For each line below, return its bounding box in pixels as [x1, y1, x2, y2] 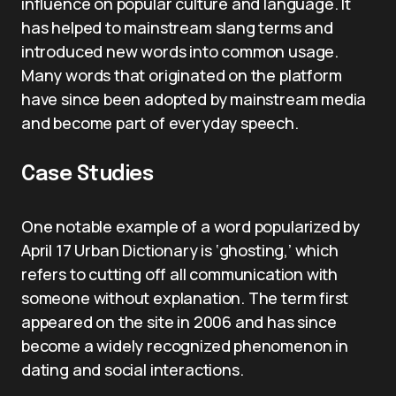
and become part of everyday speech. [21, 112, 299, 133]
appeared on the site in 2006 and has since [21, 311, 337, 332]
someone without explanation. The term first [21, 287, 349, 308]
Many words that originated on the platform [21, 65, 342, 86]
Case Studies [21, 164, 154, 186]
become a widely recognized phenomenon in [21, 335, 348, 356]
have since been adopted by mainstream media [21, 88, 367, 110]
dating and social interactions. [21, 359, 244, 380]
